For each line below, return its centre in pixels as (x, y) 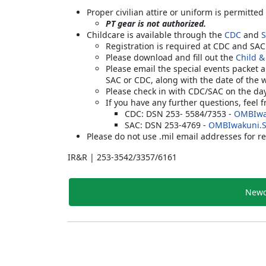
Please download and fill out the (171, 57)
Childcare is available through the (156, 34)
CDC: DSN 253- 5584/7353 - (179, 113)
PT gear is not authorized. (156, 23)
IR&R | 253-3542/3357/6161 (122, 157)
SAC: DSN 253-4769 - (167, 125)
